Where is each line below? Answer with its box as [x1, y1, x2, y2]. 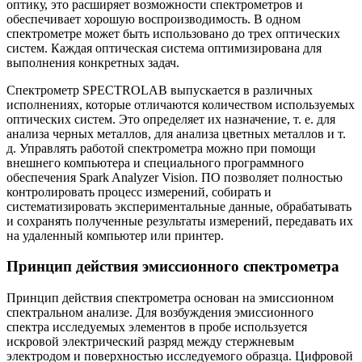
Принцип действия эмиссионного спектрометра [6, 258, 339, 276]
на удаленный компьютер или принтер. [6, 228, 224, 242]
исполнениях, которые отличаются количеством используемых [6, 97, 355, 112]
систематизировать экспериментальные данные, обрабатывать [6, 199, 351, 213]
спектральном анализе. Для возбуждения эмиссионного [6, 305, 314, 319]
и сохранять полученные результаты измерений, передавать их [6, 213, 353, 228]
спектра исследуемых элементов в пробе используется [6, 319, 307, 334]
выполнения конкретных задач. [6, 55, 179, 69]
